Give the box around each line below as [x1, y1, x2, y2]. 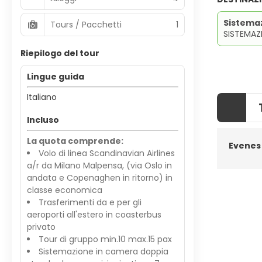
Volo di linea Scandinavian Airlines [39, 147, 175, 159]
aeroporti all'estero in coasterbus [27, 209, 161, 220]
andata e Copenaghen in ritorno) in [27, 172, 173, 184]
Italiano [27, 91, 57, 103]
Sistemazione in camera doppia [39, 246, 168, 257]
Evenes [229, 139, 261, 151]
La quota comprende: [27, 135, 166, 147]
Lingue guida [27, 71, 84, 82]
